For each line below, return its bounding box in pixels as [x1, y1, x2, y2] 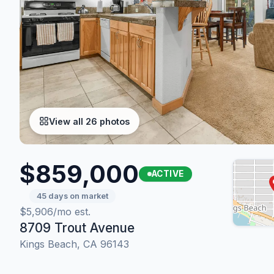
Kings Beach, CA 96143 [20, 238, 129, 250]
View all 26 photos [49, 116, 130, 127]
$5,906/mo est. [20, 206, 91, 218]
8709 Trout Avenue [20, 220, 135, 235]
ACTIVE [152, 169, 184, 179]
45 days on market [37, 191, 108, 201]
